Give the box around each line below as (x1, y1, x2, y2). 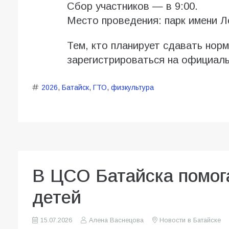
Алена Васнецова (88, 217, 144, 224)
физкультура (110, 83, 154, 92)
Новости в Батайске (159, 217, 221, 224)
